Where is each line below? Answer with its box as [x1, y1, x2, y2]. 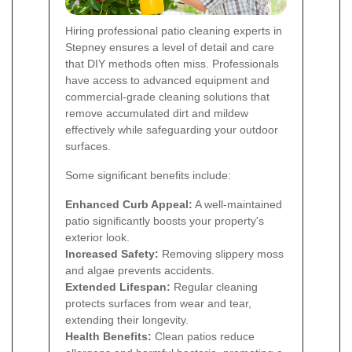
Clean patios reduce [152, 330, 255, 343]
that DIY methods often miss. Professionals [65, 57, 279, 71]
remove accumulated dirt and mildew [65, 107, 248, 120]
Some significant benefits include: [65, 169, 231, 182]
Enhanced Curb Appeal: [65, 198, 192, 211]
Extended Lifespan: [65, 280, 170, 294]
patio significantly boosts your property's [65, 214, 264, 228]
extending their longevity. [65, 313, 189, 327]
